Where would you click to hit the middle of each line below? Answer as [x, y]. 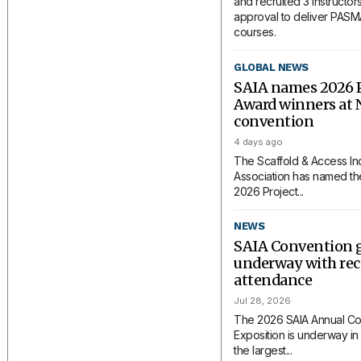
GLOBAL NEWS [271, 67]
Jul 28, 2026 [263, 301]
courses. [255, 32]
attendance [273, 280]
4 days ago [259, 141]
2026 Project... [269, 191]
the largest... [263, 351]
